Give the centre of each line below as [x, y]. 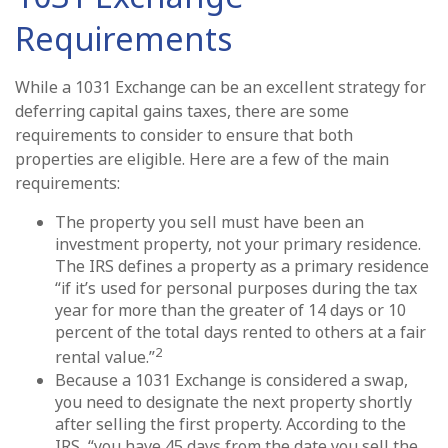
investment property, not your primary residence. [238, 244]
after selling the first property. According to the [230, 423]
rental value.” [105, 357]
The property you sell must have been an [209, 222]
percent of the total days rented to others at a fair [240, 332]
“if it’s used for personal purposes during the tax [236, 288]
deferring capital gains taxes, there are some [182, 111]
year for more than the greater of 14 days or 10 [230, 310]
